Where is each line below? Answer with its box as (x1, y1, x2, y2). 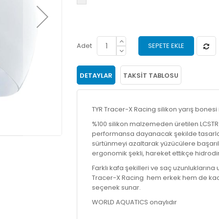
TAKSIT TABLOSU (123, 71, 179, 80)
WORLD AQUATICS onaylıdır (92, 197, 177, 207)
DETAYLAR (80, 71, 113, 80)
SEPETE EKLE (148, 41, 185, 50)
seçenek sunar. (92, 183, 141, 192)
